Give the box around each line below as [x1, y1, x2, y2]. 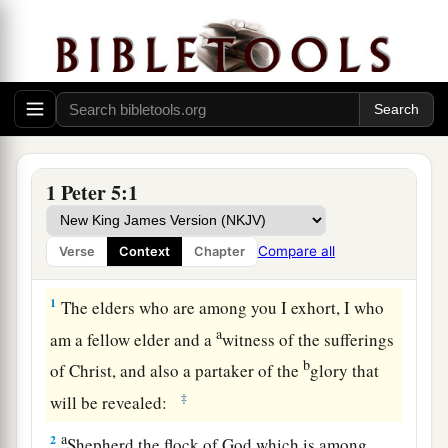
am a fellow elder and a [50, 327, 217, 351]
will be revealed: [50, 390, 178, 414]
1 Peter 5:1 [46, 178, 138, 208]
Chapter [194, 244, 245, 260]
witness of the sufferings [222, 327, 395, 351]
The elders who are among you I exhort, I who [57, 295, 385, 319]
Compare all [258, 243, 335, 260]
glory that [310, 358, 380, 382]
